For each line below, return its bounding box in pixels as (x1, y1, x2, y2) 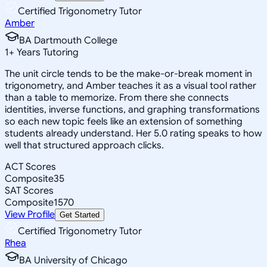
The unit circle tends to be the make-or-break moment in (5, 67, 252, 80)
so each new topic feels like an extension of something (5, 115, 243, 128)
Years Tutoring (14, 46, 79, 58)
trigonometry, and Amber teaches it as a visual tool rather (5, 79, 256, 92)
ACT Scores (5, 160, 56, 173)
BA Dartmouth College (19, 34, 117, 46)
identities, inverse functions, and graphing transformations (5, 103, 260, 116)
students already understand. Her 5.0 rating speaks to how (5, 127, 262, 139)
